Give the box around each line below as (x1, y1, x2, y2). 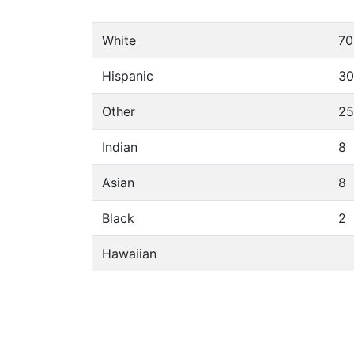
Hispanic (102, 68, 153, 84)
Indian (102, 139, 137, 155)
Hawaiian (102, 246, 156, 262)
